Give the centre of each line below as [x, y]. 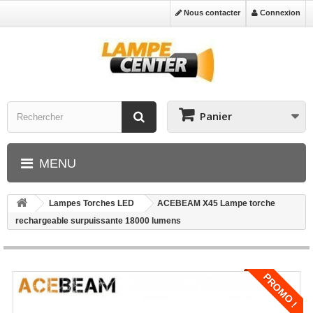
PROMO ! [280, 291]
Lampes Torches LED [92, 203]
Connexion [279, 13]
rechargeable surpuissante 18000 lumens [98, 221]
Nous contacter [211, 13]
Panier [216, 116]
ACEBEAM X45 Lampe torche [216, 203]
